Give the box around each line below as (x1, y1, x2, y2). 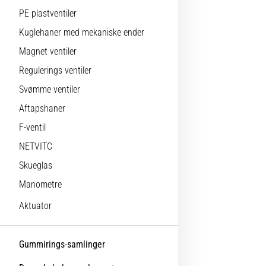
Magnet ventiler (19, 46, 77, 57)
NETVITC (19, 141, 52, 152)
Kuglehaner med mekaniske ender (19, 27, 144, 38)
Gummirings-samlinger (19, 239, 105, 250)
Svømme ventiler (19, 84, 80, 95)
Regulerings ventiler (19, 65, 91, 76)
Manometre (19, 179, 62, 190)
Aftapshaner (19, 103, 65, 114)
